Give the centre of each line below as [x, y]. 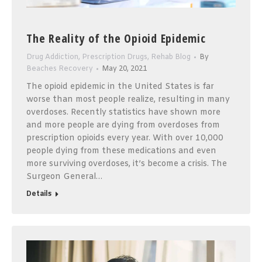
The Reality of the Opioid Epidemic [116, 39]
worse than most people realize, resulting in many [128, 100]
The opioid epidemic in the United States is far [120, 87]
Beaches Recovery [60, 69]
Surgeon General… [64, 177]
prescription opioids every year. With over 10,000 [125, 139]
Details [39, 194]
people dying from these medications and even [121, 151]
